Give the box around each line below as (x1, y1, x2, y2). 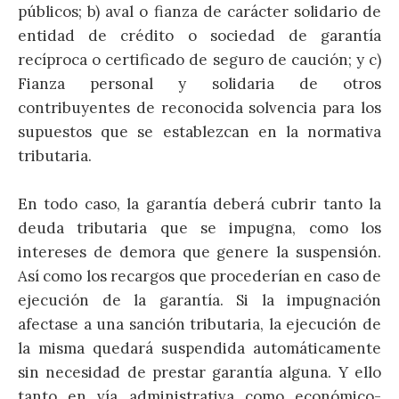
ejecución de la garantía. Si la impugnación (18, 290, 381, 311)
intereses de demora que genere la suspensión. (18, 242, 381, 263)
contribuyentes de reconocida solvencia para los (18, 97, 381, 118)
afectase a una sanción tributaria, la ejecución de (18, 314, 381, 335)
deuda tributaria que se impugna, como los (18, 218, 381, 239)
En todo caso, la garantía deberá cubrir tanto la (18, 194, 381, 215)
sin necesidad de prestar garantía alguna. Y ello (18, 362, 381, 383)
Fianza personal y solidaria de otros (18, 73, 381, 94)
